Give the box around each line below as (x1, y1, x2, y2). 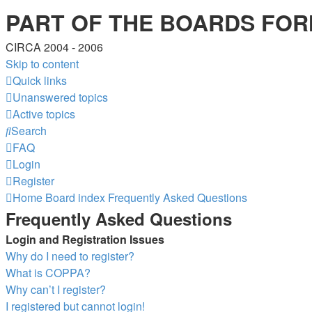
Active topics (13, 106, 75, 122)
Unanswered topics (13, 89, 108, 105)
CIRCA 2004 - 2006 (6, 39, 103, 55)
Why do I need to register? (6, 248, 134, 264)
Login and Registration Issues (6, 231, 164, 247)
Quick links (13, 72, 67, 88)
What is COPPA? (6, 265, 91, 281)
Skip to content (6, 56, 79, 72)
